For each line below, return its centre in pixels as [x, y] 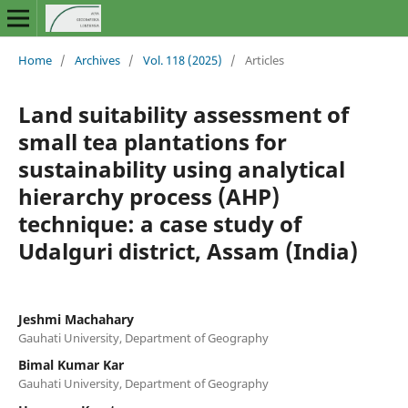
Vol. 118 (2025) [182, 60]
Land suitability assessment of [183, 114]
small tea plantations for [152, 141]
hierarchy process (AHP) [148, 196]
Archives [97, 60]
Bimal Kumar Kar [71, 364]
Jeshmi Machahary [76, 319]
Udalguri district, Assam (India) [188, 250]
